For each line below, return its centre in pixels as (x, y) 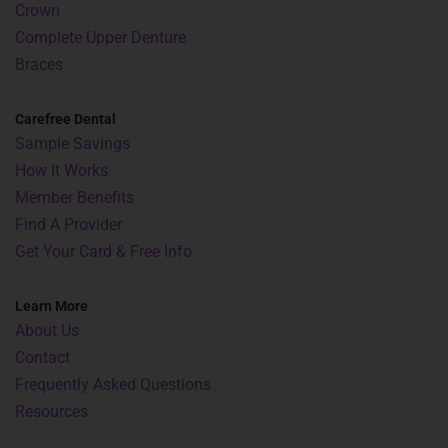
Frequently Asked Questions (113, 384)
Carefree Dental (65, 119)
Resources (51, 411)
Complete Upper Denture (100, 37)
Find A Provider (68, 224)
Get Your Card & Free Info (103, 251)
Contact (42, 357)
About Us (47, 330)
